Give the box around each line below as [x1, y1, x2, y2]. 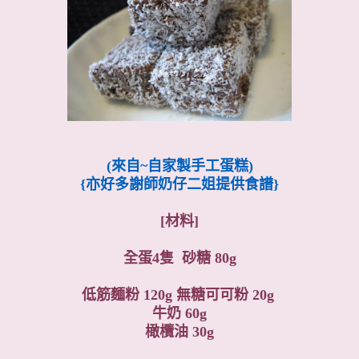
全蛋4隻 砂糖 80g [123, 249, 236, 266]
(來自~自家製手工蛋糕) [106, 157, 253, 174]
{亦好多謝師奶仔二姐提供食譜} [80, 175, 279, 192]
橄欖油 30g [145, 323, 214, 340]
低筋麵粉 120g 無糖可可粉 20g [81, 286, 278, 303]
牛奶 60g [152, 305, 207, 321]
